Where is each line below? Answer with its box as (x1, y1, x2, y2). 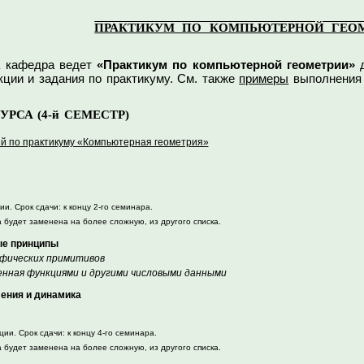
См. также (177, 71, 235, 85)
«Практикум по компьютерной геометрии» (97, 58, 355, 71)
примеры (239, 71, 289, 85)
